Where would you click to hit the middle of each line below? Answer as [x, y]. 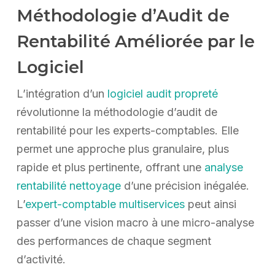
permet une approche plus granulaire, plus [122, 149]
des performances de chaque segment [114, 241]
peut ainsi [210, 204]
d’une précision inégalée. [185, 185]
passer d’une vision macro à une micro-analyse [135, 222]
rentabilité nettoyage [68, 185]
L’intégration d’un [62, 93]
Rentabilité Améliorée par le [135, 41]
